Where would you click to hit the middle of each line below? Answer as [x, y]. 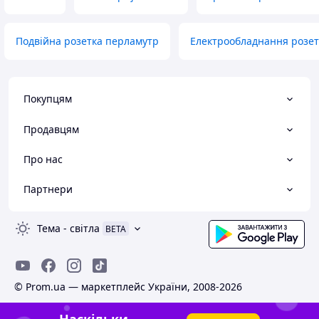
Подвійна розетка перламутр [87, 41]
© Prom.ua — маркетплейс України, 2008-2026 [128, 287]
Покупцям [48, 99]
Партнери [48, 189]
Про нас [43, 159]
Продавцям [51, 129]
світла [85, 228]
